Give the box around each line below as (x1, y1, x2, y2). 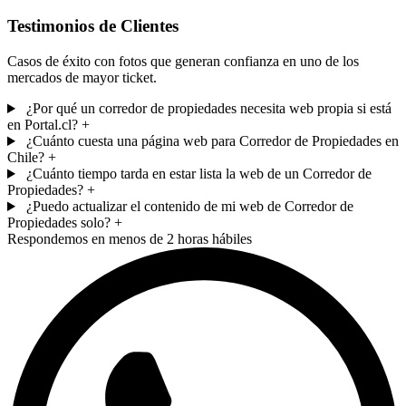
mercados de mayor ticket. (7, 70, 157, 86)
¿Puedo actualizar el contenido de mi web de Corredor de (25, 198, 353, 215)
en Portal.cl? (7, 117, 78, 133)
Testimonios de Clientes (7, 16, 179, 36)
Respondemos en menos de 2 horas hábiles (7, 231, 252, 247)
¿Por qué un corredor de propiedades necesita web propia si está (25, 101, 391, 117)
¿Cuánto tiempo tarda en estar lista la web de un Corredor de (25, 166, 372, 182)
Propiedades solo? (7, 215, 111, 231)
